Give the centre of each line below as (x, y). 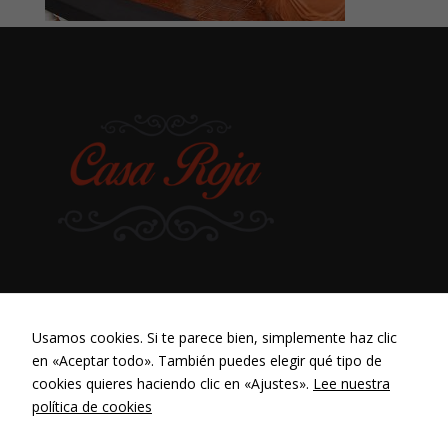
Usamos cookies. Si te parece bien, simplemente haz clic (214, 337)
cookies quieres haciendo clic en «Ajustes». (172, 383)
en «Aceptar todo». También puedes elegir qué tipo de (207, 360)
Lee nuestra (351, 383)
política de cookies (92, 406)
